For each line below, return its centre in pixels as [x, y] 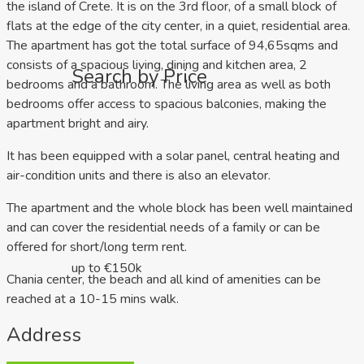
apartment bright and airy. [78, 124]
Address [44, 335]
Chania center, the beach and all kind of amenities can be [164, 280]
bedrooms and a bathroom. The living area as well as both [169, 85]
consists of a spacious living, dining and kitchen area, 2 [157, 65]
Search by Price [139, 77]
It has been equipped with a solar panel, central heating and [173, 156]
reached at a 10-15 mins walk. [93, 299]
